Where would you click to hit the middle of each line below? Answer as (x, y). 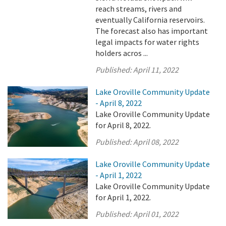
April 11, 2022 (156, 70)
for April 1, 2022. (123, 197)
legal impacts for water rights (148, 42)
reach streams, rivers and (139, 9)
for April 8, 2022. (123, 125)
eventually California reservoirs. (150, 20)
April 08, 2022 (156, 142)
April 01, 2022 (156, 214)
